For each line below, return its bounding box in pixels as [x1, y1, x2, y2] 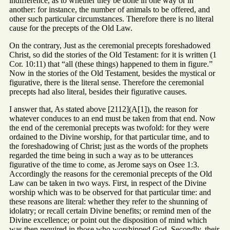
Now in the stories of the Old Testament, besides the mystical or [9, 68, 215, 78]
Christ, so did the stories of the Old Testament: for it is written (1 [9, 50, 217, 59]
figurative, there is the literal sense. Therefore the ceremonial [9, 78, 204, 87]
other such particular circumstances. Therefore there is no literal [9, 14, 214, 23]
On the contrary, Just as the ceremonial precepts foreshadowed [9, 41, 210, 50]
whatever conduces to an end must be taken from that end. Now [9, 113, 216, 123]
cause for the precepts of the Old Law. [9, 23, 132, 32]
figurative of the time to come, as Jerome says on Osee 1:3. [9, 160, 199, 169]
